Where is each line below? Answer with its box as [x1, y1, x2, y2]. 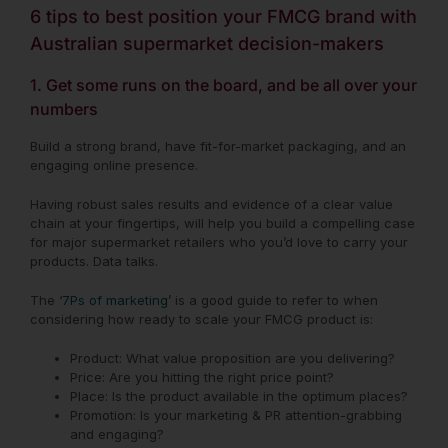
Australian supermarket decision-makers [30, 32, 384, 54]
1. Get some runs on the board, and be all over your [30, 74, 417, 95]
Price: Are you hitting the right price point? [70, 368, 334, 385]
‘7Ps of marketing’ [55, 291, 171, 308]
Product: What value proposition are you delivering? [70, 349, 395, 366]
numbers [30, 98, 98, 119]
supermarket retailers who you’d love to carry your [91, 233, 408, 250]
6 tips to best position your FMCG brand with [30, 5, 417, 27]
